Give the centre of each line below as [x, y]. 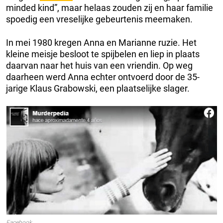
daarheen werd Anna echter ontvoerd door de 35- [103, 77]
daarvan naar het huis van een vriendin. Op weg [99, 66]
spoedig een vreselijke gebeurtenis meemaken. [99, 19]
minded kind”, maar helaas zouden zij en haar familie [110, 8]
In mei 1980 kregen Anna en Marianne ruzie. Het [101, 43]
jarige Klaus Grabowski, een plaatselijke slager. [98, 89]
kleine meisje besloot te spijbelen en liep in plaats [103, 54]
